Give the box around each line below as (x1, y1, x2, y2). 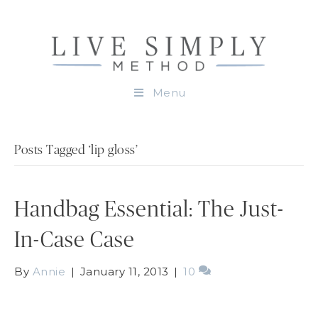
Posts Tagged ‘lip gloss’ (14, 143, 138, 157)
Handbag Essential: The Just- (14, 198, 284, 221)
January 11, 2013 (79, 264, 169, 278)
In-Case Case (14, 229, 135, 251)
